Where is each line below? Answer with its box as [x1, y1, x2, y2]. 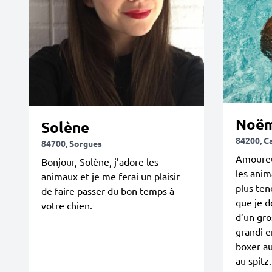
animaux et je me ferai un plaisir [41, 169, 180, 182]
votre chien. [41, 199, 92, 211]
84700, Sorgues [41, 137, 102, 149]
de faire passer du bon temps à [41, 184, 174, 197]
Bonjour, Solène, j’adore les [41, 155, 158, 168]
